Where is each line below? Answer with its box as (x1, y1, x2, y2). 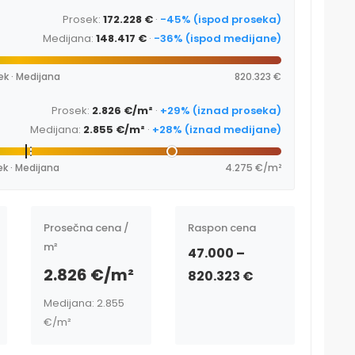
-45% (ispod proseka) (160, 12, 281, 28)
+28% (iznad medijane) (152, 122, 281, 138)
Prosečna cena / (44, 220, 129, 236)
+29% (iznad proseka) (160, 103, 281, 119)
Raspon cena (187, 220, 256, 236)
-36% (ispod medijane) (154, 31, 281, 47)
